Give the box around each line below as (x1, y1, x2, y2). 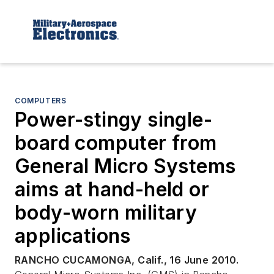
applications (15, 223, 131, 248)
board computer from (15, 130, 217, 155)
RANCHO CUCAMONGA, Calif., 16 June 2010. (15, 253, 239, 266)
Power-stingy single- (15, 107, 212, 131)
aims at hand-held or (15, 177, 209, 201)
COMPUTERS (15, 95, 67, 105)
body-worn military (15, 200, 198, 224)
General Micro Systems (15, 154, 236, 178)
